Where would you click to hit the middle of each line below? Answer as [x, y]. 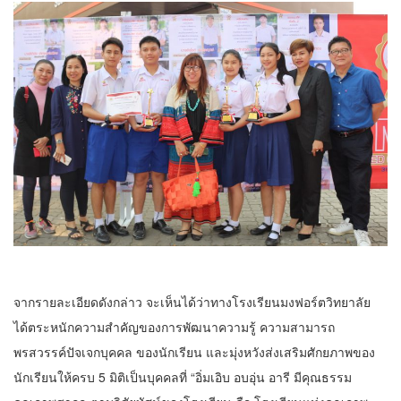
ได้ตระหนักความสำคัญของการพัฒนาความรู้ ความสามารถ [174, 326]
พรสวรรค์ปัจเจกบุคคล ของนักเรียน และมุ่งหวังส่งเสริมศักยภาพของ [194, 351]
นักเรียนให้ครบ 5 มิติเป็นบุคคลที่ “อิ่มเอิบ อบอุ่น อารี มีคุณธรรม [183, 376]
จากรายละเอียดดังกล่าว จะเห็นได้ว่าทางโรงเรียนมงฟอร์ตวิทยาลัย [192, 301]
